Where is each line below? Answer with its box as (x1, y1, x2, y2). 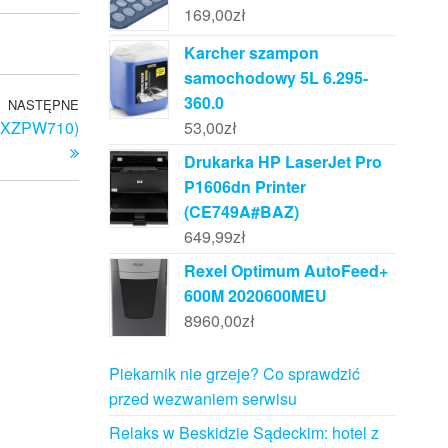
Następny (77, 95, 146, 118)
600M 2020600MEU (183, 283, 327, 307)
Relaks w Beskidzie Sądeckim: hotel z (108, 421, 379, 445)
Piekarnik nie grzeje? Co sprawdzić (108, 362, 360, 386)
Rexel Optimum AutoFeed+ (183, 258, 388, 282)
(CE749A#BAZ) (183, 199, 299, 223)
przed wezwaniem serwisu (108, 387, 297, 411)
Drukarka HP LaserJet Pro (183, 149, 382, 173)
